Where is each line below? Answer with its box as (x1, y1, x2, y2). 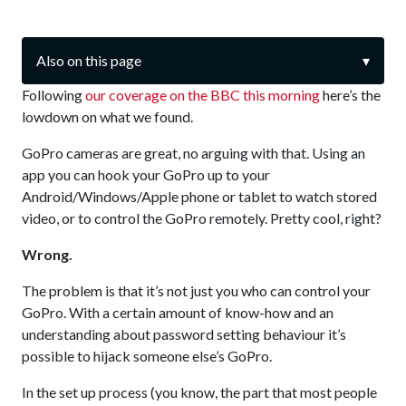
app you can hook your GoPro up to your (22, 166, 270, 183)
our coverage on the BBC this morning (85, 86, 320, 103)
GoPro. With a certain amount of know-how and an (22, 304, 333, 321)
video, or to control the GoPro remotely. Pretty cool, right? (22, 209, 382, 227)
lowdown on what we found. (22, 108, 193, 125)
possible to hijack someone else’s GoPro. (22, 347, 272, 364)
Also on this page (36, 52, 141, 69)
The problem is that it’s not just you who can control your (22, 282, 371, 299)
